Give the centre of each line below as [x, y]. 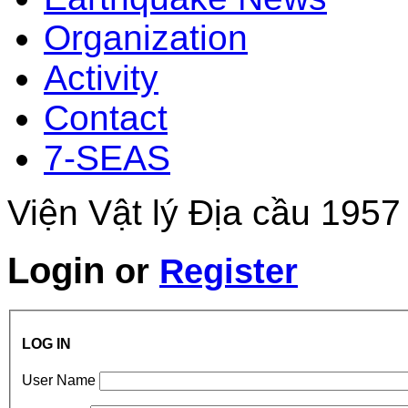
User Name [59, 381]
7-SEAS [107, 158]
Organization [146, 37]
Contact [106, 117]
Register [229, 272]
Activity [101, 77]
